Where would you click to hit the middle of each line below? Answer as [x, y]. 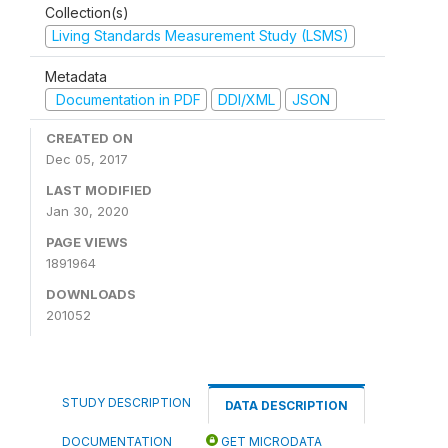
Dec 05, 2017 [87, 159]
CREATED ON [89, 138]
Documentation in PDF [126, 99]
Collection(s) [87, 12]
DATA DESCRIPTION [286, 405]
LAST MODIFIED [99, 190]
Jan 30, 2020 [87, 211]
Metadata [76, 76]
